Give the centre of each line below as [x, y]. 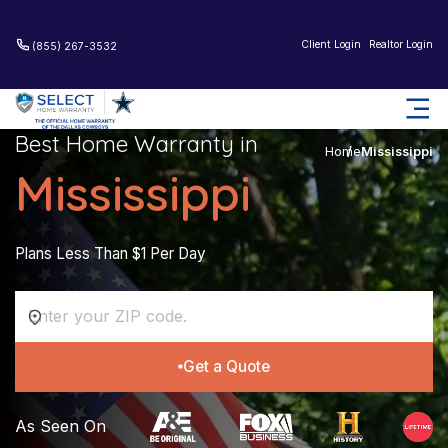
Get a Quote [226, 366]
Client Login [331, 44]
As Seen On [60, 426]
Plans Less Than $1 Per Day [110, 254]
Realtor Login [401, 44]
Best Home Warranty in [136, 144]
